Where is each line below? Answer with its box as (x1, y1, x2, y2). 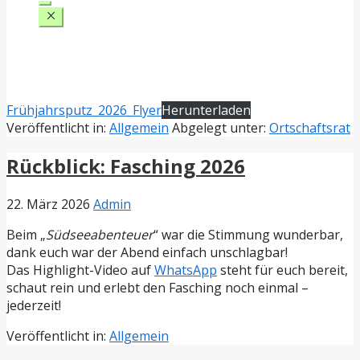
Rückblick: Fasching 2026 (6, 153, 245, 180)
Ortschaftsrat (269, 119, 350, 137)
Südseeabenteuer (46, 226, 153, 244)
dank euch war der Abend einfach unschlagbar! (6, 243, 288, 262)
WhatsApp (154, 261, 217, 280)
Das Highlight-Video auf (6, 261, 154, 280)
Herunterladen (162, 101, 251, 120)
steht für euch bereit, (217, 261, 348, 280)
